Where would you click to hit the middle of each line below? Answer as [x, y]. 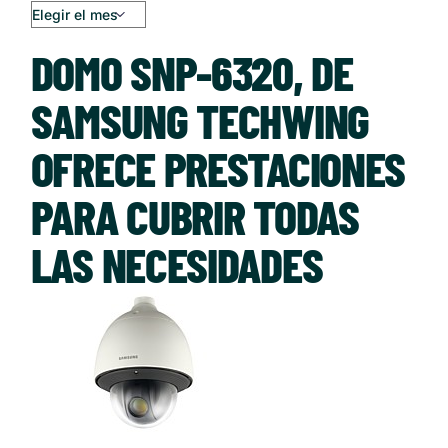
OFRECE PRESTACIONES [218, 167]
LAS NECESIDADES [176, 263]
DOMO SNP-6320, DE [191, 71]
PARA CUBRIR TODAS [194, 215]
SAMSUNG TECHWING [199, 119]
